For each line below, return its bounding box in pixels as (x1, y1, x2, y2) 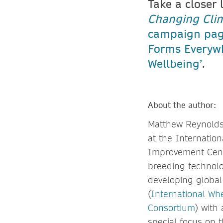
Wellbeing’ (148, 56, 202, 70)
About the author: (148, 99, 216, 110)
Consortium (148, 202, 195, 214)
